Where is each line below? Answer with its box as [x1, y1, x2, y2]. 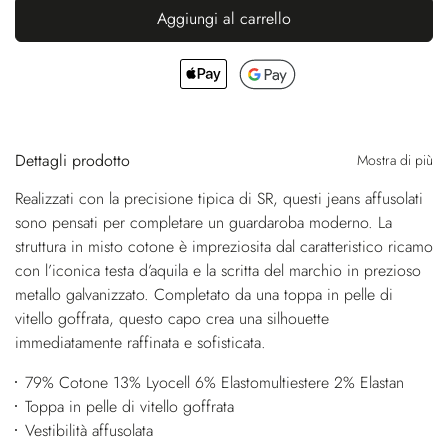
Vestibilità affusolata [24, 418, 153, 442]
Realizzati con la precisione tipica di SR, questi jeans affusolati [15, 186, 423, 210]
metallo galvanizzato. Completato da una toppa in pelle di [15, 282, 393, 306]
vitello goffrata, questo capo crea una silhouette [15, 306, 329, 330]
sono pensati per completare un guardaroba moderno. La [15, 210, 392, 234]
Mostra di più [357, 149, 433, 170]
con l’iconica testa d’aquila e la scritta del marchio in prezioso [15, 258, 421, 282]
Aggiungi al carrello [157, 6, 291, 30]
